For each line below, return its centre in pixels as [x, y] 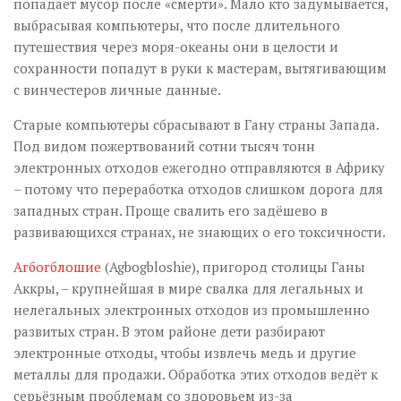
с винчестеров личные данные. [117, 90]
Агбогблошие [57, 267]
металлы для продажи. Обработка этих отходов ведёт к [196, 374]
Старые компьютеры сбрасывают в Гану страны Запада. [196, 124]
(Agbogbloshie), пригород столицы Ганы [233, 267]
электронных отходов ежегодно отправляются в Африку [199, 167]
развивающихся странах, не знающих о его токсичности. [200, 232]
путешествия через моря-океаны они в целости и [176, 47]
